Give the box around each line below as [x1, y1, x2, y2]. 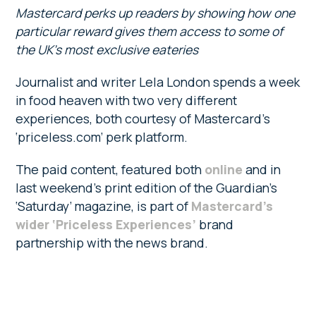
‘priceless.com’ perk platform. [16, 128, 188, 146]
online [205, 161, 243, 178]
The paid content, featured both [16, 161, 205, 178]
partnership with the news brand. [16, 234, 209, 252]
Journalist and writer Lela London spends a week [16, 73, 300, 91]
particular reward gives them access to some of [16, 23, 284, 40]
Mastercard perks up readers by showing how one [16, 4, 296, 22]
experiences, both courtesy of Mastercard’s [16, 110, 271, 128]
